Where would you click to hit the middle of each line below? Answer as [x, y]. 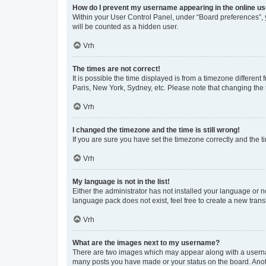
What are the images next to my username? [146, 243]
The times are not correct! [116, 69]
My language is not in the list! [121, 182]
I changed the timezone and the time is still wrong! [156, 130]
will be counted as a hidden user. [125, 27]
